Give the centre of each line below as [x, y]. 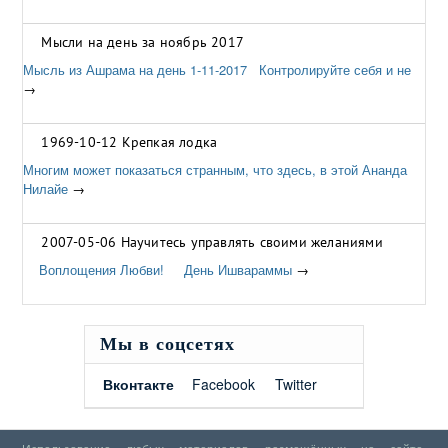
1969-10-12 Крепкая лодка [129, 142]
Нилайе [46, 188]
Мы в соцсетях [167, 344]
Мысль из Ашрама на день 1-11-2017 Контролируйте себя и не [217, 69]
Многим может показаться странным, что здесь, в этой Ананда [215, 169]
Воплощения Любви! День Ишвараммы [158, 269]
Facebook [223, 384]
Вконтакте [138, 384]
